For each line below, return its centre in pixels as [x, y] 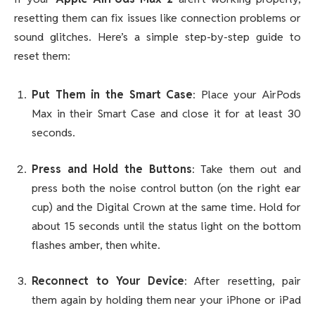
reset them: [42, 56]
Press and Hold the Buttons [112, 169]
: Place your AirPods [247, 95]
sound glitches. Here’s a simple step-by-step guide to [157, 37]
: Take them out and [246, 169]
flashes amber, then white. [96, 245]
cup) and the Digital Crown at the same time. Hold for [166, 207]
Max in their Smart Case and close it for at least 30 [166, 114]
